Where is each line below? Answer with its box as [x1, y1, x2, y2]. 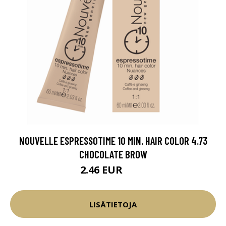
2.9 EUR [125, 167, 146, 176]
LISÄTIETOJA [89, 199, 137, 209]
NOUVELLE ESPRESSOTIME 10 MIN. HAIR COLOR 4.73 [19, 134, 207, 147]
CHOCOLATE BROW [79, 148, 147, 160]
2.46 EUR [80, 163, 125, 177]
